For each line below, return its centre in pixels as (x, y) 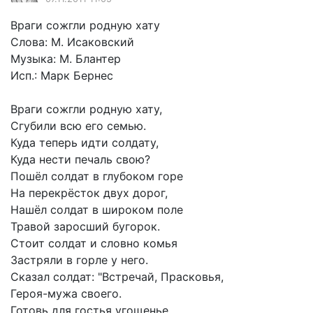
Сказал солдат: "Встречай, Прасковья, (117, 277)
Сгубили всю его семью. (78, 126)
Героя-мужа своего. (66, 294)
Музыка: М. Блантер (66, 59)
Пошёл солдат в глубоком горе (97, 176)
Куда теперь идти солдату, (85, 143)
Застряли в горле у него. (79, 260)
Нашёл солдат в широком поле (97, 210)
